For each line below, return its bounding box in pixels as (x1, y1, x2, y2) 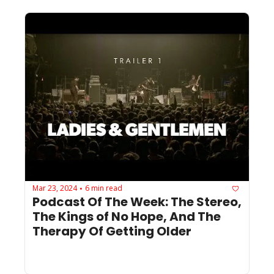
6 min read (85, 183, 122, 194)
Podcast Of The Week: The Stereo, (32, 193, 242, 210)
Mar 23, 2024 (32, 183, 77, 194)
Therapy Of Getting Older (32, 222, 191, 240)
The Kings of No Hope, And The (32, 207, 221, 225)
